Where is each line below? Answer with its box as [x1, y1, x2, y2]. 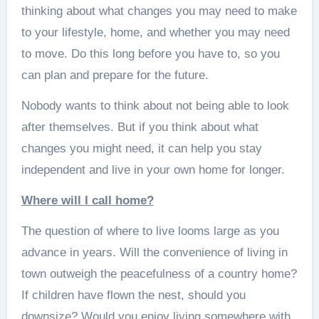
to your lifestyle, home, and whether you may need [21, 26, 290, 39]
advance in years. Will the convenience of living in [21, 246, 288, 259]
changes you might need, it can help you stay [21, 142, 262, 155]
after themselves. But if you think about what [21, 120, 258, 134]
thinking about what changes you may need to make [21, 4, 297, 18]
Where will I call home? [32, 194, 154, 207]
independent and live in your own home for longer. [21, 163, 285, 177]
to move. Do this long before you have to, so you [21, 47, 280, 61]
